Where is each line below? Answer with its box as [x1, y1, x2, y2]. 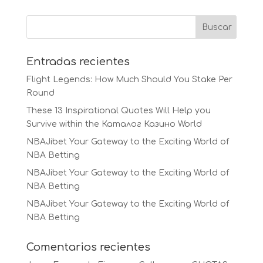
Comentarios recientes [26, 241, 150, 253]
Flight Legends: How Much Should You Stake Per [26, 75, 232, 84]
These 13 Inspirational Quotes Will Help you [26, 106, 211, 115]
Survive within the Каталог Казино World [26, 120, 202, 129]
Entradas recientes [26, 56, 130, 68]
